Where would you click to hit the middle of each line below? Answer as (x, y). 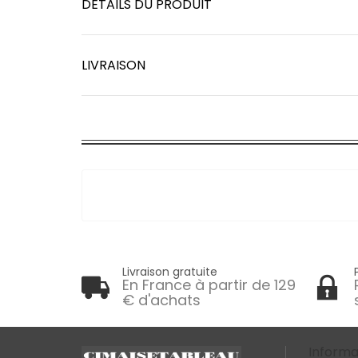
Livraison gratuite (170, 272)
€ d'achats (161, 300)
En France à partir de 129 (209, 285)
